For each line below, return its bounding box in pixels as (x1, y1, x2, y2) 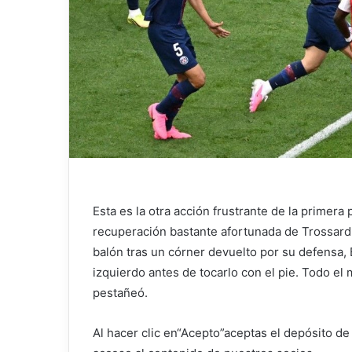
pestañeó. (93, 284, 148, 300)
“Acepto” (177, 324, 224, 340)
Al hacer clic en (93, 324, 177, 340)
